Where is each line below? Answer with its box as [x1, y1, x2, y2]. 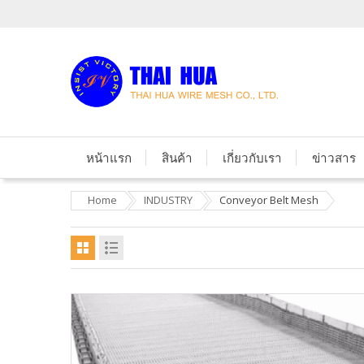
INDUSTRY [144, 193, 193, 207]
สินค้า [162, 149, 193, 166]
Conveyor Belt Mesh [219, 193, 318, 207]
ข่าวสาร [312, 149, 356, 166]
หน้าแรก [86, 149, 132, 166]
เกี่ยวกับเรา [223, 149, 282, 166]
